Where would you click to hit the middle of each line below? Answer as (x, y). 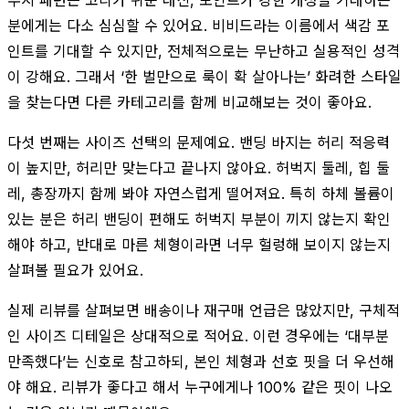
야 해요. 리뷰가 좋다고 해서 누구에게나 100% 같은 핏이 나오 (200, 387)
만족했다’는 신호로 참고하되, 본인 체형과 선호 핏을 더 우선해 (201, 361)
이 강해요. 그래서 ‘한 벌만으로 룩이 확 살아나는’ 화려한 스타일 (204, 76)
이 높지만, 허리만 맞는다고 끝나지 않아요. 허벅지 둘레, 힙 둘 (199, 168)
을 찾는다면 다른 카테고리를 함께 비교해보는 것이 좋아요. (189, 102)
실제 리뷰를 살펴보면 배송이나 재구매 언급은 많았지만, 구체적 (204, 310)
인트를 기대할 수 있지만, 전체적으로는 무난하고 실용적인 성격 (204, 51)
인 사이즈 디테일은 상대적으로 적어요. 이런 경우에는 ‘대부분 (198, 336)
